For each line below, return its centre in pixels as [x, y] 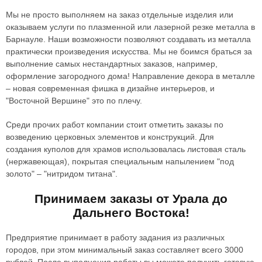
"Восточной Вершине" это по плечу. [74, 101]
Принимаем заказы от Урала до [131, 199]
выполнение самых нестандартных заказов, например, [112, 64]
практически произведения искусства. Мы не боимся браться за [129, 51]
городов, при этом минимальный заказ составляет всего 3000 [125, 250]
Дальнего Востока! [131, 213]
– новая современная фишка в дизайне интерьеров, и [110, 88]
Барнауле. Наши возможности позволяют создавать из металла [128, 39]
